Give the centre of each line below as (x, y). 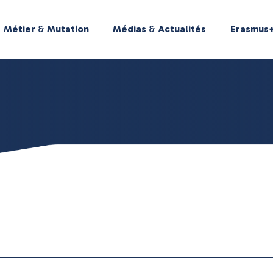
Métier (19, 29)
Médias (130, 29)
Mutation (68, 29)
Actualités (182, 29)
